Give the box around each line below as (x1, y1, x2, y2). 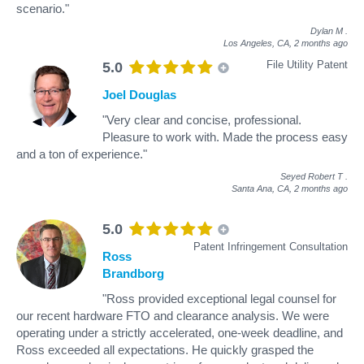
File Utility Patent (266, 58, 348, 71)
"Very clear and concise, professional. (102, 112, 301, 127)
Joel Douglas (102, 87, 176, 102)
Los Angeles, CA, (223, 37, 294, 48)
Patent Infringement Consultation (193, 240, 348, 253)
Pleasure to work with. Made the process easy (102, 129, 348, 144)
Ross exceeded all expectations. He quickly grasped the (16, 342, 314, 357)
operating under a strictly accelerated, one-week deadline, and (16, 325, 343, 340)
